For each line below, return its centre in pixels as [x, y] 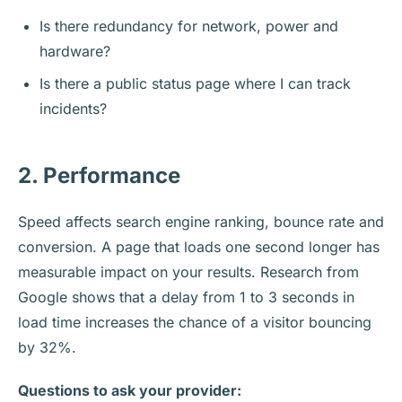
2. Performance [99, 176]
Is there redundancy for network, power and [189, 26]
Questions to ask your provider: [130, 391]
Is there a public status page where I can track [195, 84]
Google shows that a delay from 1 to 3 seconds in [186, 297]
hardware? [75, 52]
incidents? [73, 109]
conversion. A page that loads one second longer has [199, 247]
